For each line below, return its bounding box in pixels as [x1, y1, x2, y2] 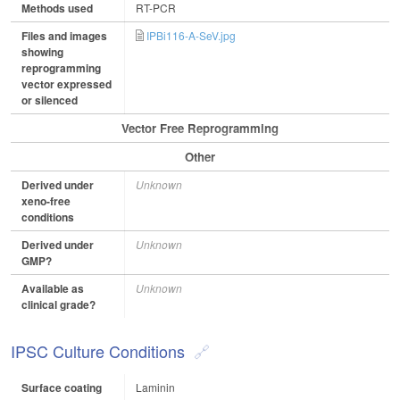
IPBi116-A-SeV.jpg [146, 28, 236, 44]
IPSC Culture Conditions [11, 339, 185, 363]
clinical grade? [21, 296, 96, 313]
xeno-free [21, 193, 71, 210]
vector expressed [21, 76, 112, 93]
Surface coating [21, 379, 102, 396]
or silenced [21, 92, 78, 109]
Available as [21, 280, 84, 297]
